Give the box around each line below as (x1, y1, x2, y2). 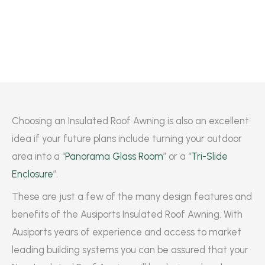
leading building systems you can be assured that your (12, 244, 248, 256)
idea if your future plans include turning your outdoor (12, 132, 242, 145)
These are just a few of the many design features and (12, 190, 252, 203)
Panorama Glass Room (65, 150, 163, 163)
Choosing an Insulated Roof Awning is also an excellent (12, 115, 249, 127)
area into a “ (12, 150, 65, 163)
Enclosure (12, 168, 53, 180)
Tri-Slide (191, 150, 228, 163)
